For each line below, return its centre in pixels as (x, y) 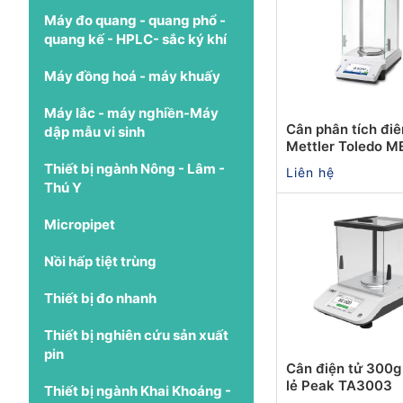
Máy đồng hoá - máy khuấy (132, 76)
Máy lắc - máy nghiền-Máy (131, 112)
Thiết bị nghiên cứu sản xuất (136, 335)
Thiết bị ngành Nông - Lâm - (134, 168)
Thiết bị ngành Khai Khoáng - (138, 390)
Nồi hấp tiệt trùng (100, 261)
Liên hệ (310, 172)
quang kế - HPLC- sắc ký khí (135, 39)
